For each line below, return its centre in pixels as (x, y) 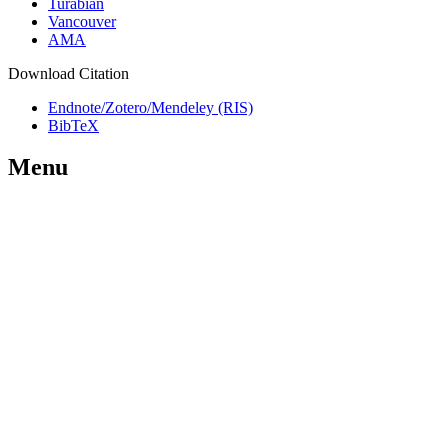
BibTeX (73, 125)
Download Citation (68, 73)
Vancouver (82, 21)
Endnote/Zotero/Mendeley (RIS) (150, 107)
